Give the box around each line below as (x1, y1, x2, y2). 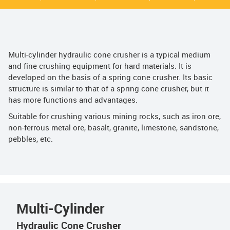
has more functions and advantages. (8, 96, 138, 105)
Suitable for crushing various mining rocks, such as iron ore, (8, 112, 221, 121)
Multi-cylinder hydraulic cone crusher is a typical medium (8, 51, 210, 60)
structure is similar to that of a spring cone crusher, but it (8, 85, 209, 93)
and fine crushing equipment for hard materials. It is (8, 62, 191, 71)
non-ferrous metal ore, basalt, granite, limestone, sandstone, (8, 124, 219, 132)
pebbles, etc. (8, 135, 53, 144)
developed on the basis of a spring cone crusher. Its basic (8, 73, 213, 82)
